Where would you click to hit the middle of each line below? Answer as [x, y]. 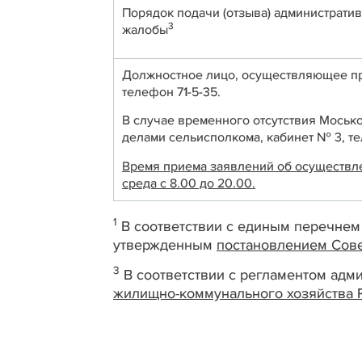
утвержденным [165, 244]
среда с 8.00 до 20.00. [189, 183]
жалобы [145, 29]
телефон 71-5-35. [171, 92]
